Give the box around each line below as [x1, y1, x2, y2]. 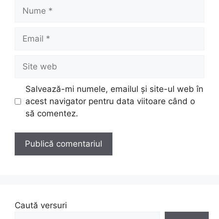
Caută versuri [15, 200, 67, 210]
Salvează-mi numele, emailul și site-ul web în [25, 84, 203, 94]
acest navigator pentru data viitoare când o [25, 96, 195, 106]
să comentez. [25, 109, 78, 118]
